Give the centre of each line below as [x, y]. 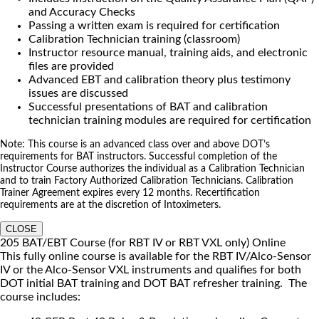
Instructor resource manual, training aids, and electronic [168, 52]
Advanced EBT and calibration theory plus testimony [159, 79]
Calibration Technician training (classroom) [134, 39]
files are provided [71, 66]
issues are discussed [78, 93]
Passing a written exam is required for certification [154, 25]
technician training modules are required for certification [170, 120]
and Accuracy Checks [82, 12]
